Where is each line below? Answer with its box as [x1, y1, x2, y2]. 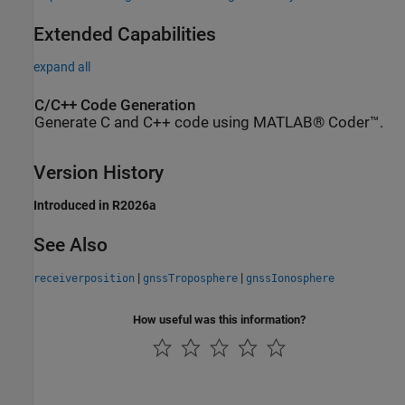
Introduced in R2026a [33, 197, 156, 212]
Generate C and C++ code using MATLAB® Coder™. [34, 114, 383, 132]
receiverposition [33, 271, 135, 285]
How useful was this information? [133, 312, 306, 326]
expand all [33, 60, 90, 75]
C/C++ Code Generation [34, 97, 195, 115]
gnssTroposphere [143, 271, 238, 285]
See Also [33, 233, 108, 256]
